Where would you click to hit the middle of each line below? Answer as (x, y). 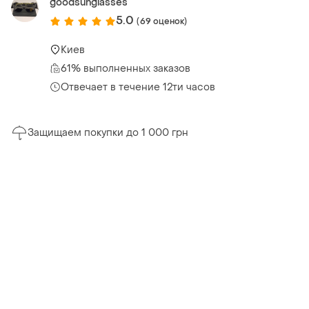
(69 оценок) (162, 21)
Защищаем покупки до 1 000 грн (108, 133)
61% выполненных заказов (126, 68)
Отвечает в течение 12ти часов (138, 87)
